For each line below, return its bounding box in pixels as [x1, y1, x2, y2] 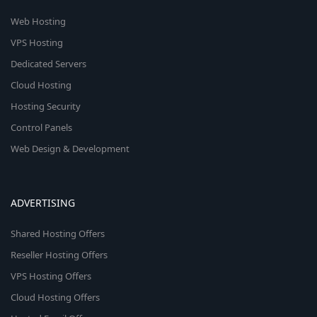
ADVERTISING [11, 196, 75, 209]
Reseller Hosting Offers [11, 248, 108, 261]
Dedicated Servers [11, 57, 86, 70]
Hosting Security [11, 100, 81, 113]
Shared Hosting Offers [11, 227, 105, 240]
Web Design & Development [11, 142, 129, 155]
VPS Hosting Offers [11, 270, 91, 282]
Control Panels [11, 121, 72, 134]
